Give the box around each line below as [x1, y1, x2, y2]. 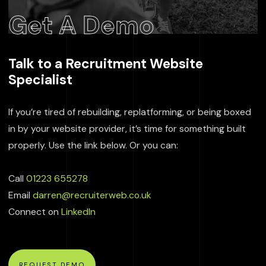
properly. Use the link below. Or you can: [8, 138, 178, 151]
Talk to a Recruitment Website [8, 55, 203, 73]
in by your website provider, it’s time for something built [8, 122, 246, 135]
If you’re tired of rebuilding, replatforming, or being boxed [8, 105, 251, 118]
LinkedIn [61, 205, 96, 218]
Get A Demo [8, 9, 154, 42]
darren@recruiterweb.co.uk [33, 188, 151, 201]
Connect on [8, 205, 61, 218]
